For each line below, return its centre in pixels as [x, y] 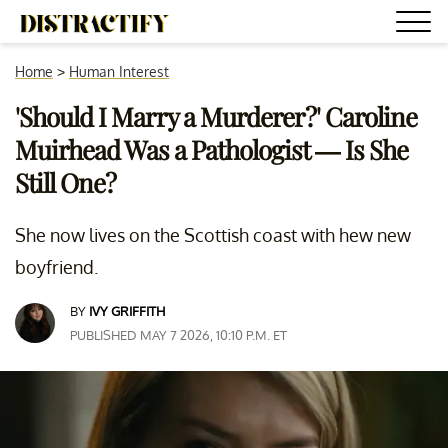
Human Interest [119, 71]
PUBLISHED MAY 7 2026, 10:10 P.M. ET [178, 335]
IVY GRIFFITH [127, 311]
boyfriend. [56, 267]
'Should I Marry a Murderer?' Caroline [216, 116]
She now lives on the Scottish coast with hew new [213, 235]
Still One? [65, 182]
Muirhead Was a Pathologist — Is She [211, 149]
